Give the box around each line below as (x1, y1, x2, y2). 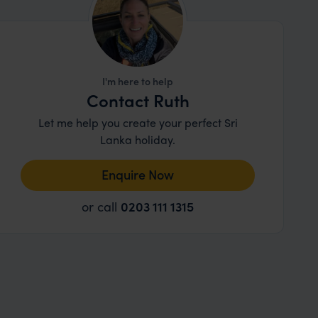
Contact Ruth (86, 88, 190, 112)
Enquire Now (102, 165, 175, 183)
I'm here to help (102, 74, 174, 88)
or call (82, 197, 121, 215)
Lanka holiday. (100, 131, 176, 148)
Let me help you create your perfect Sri (38, 114, 238, 131)
